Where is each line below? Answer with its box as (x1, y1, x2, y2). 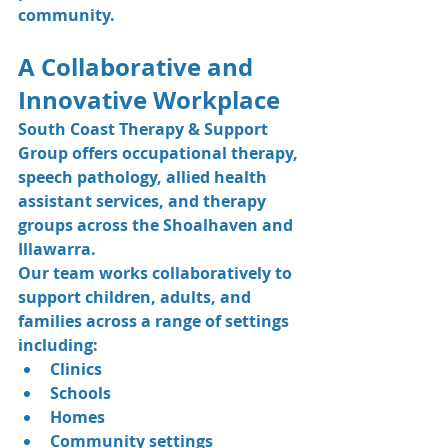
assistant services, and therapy (18, 189, 270, 212)
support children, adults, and (18, 285, 255, 308)
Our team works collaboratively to (18, 261, 296, 284)
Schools (50, 381, 111, 404)
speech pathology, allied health (18, 165, 271, 188)
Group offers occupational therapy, (18, 141, 302, 164)
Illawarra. (18, 237, 96, 260)
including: (18, 333, 98, 356)
